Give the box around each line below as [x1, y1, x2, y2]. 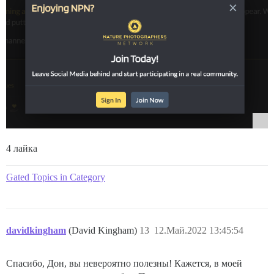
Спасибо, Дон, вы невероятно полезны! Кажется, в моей [6, 258, 242, 269]
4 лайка [6, 143, 37, 154]
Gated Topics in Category [6, 172, 105, 183]
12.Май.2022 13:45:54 [154, 225, 243, 236]
